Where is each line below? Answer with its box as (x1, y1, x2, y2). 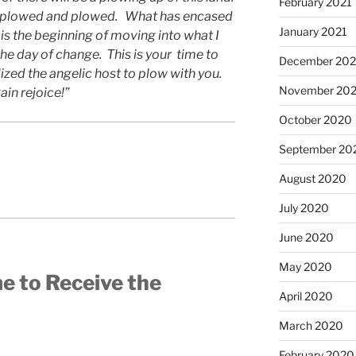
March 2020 (278, 318, 343, 332)
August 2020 (278, 171, 346, 185)
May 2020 (278, 259, 332, 273)
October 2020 (278, 112, 352, 126)
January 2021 (278, 24, 347, 38)
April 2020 (278, 288, 333, 303)
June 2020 (278, 230, 334, 244)
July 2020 (278, 200, 329, 215)
